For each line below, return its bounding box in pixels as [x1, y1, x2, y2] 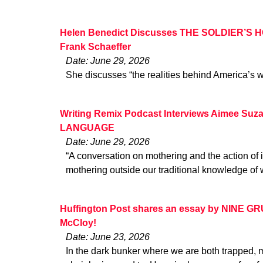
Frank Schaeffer [60, 41, 131, 52]
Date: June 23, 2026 [66, 232, 150, 242]
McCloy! [60, 218, 96, 228]
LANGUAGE [60, 122, 114, 133]
